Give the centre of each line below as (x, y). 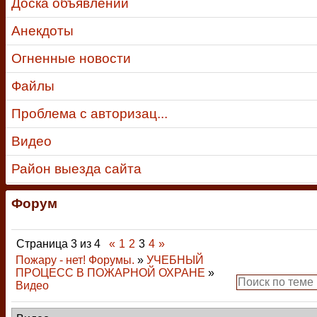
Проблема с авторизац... (90, 114)
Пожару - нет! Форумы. (75, 260)
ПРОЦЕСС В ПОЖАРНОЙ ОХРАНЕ (110, 273)
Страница (44, 244)
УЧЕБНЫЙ (175, 260)
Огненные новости (71, 58)
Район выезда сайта (76, 169)
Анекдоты (42, 31)
